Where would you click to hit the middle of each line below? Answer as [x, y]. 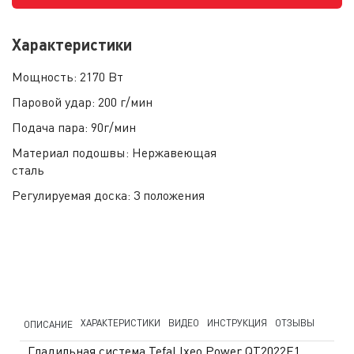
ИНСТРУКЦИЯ [237, 323]
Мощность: [46, 76]
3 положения [169, 195]
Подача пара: [51, 127]
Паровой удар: [55, 102]
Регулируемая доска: [73, 195]
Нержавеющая [174, 152]
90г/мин [113, 127]
